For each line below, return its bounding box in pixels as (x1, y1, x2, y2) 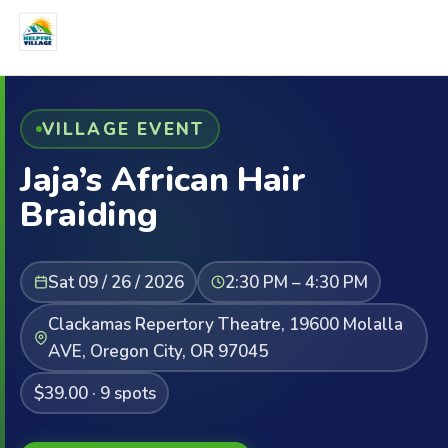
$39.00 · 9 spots (33, 381, 156, 405)
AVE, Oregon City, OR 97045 (47, 339, 268, 363)
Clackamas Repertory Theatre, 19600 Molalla (47, 312, 403, 336)
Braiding (20, 192, 158, 238)
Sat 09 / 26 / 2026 (47, 270, 184, 294)
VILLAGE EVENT (41, 117, 205, 141)
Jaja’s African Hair (20, 157, 306, 203)
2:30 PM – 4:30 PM (224, 270, 368, 294)
